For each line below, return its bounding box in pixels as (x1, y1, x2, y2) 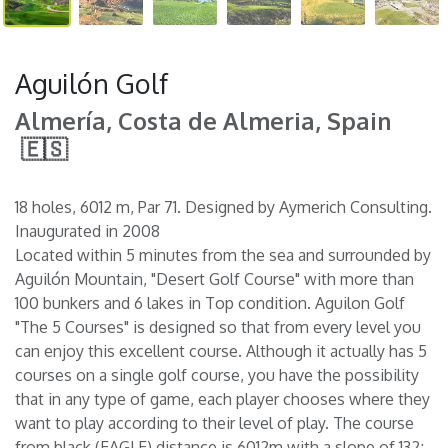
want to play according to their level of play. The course (15, 413, 414, 434)
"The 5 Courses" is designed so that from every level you (15, 317, 421, 338)
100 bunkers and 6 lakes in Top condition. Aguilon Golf (15, 293, 405, 314)
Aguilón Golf (15, 66, 168, 101)
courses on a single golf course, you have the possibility (15, 365, 419, 386)
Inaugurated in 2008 (15, 221, 160, 242)
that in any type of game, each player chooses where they (15, 389, 430, 410)
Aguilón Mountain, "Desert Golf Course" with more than (15, 269, 414, 290)
